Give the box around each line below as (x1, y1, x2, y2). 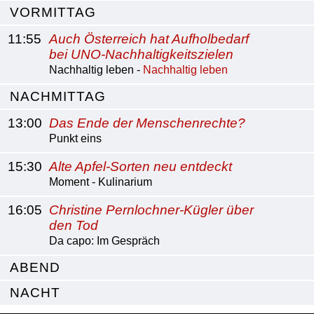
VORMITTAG (10, 5, 96, 20)
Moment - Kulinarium (49, 176, 152, 188)
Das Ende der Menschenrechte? (49, 116, 245, 130)
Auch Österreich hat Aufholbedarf (49, 32, 249, 46)
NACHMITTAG (10, 89, 106, 104)
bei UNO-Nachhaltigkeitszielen (49, 47, 233, 62)
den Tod (49, 218, 98, 233)
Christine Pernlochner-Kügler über (49, 203, 254, 217)
